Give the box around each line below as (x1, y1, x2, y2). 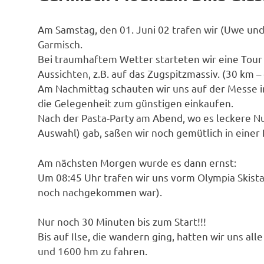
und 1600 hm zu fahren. (38, 245, 147, 258)
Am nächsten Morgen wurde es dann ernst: (38, 156, 236, 169)
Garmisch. (38, 38, 82, 51)
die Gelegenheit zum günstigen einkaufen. (38, 97, 233, 110)
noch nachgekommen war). (38, 185, 162, 198)
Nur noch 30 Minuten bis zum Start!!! (38, 215, 206, 228)
